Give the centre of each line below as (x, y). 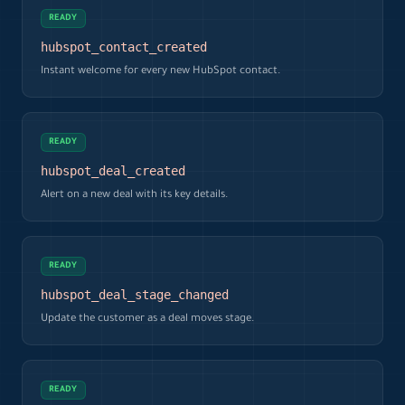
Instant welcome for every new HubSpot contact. (160, 71)
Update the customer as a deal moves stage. (147, 319)
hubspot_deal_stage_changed (135, 294)
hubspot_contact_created (124, 47)
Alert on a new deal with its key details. (134, 195)
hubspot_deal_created (113, 170)
